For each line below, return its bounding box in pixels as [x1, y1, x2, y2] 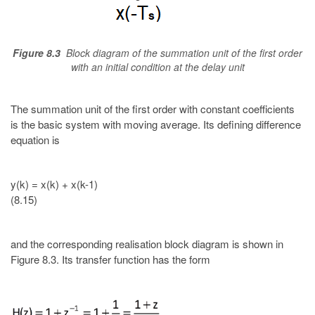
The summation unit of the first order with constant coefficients [11, 101, 295, 117]
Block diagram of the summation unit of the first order [60, 45, 302, 60]
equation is [11, 132, 60, 148]
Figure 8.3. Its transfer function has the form [11, 251, 210, 266]
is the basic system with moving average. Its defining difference [11, 117, 301, 132]
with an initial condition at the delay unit [70, 59, 245, 74]
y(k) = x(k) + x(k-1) [11, 176, 98, 192]
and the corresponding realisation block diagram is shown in [11, 236, 283, 251]
